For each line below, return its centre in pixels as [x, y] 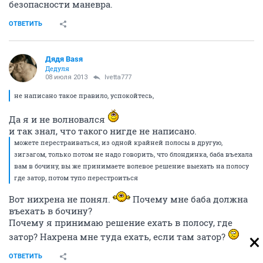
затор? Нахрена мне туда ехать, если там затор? [118, 237]
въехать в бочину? [50, 211]
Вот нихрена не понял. [61, 199]
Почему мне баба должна [189, 199]
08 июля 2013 [66, 77]
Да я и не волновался [58, 119]
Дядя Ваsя [64, 59]
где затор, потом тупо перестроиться [76, 178]
